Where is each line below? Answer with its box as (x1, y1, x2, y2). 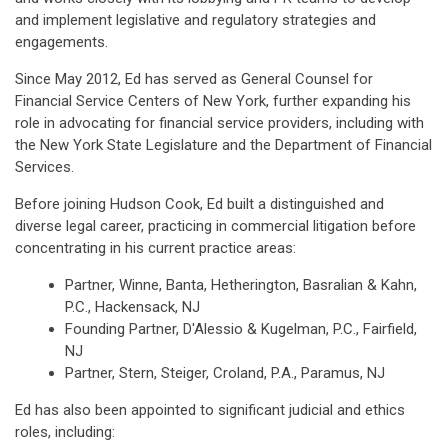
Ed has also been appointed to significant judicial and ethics (15, 401, 405, 419)
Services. (15, 158, 74, 176)
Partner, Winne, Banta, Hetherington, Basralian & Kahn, (65, 276, 417, 294)
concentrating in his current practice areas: (15, 239, 296, 257)
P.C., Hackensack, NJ (65, 298, 200, 316)
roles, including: (15, 423, 115, 441)
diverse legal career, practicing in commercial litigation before (15, 217, 416, 235)
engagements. (15, 33, 108, 51)
